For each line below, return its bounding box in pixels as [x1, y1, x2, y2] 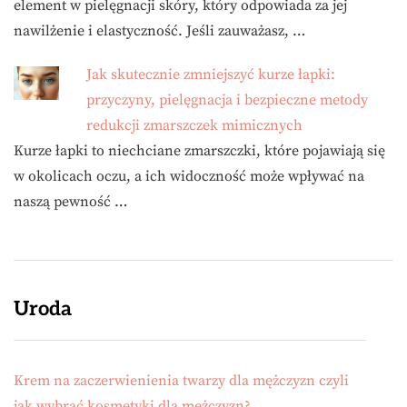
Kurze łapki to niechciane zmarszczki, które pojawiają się [14, 141, 385, 160]
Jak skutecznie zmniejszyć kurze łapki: [86, 65, 335, 84]
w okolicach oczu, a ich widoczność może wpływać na [14, 166, 364, 185]
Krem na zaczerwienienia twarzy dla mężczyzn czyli [14, 371, 349, 390]
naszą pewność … [14, 192, 127, 211]
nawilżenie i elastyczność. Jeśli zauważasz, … [14, 21, 305, 40]
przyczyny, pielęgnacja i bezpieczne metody [86, 90, 368, 109]
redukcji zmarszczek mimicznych [86, 115, 303, 134]
